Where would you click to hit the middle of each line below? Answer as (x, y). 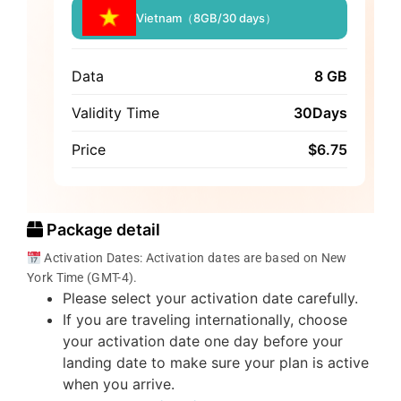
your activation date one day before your (203, 341)
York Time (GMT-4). (82, 278)
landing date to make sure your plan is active (216, 363)
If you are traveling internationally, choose (205, 320)
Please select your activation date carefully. (210, 299)
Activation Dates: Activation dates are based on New (194, 258)
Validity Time (115, 113)
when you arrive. (119, 384)
